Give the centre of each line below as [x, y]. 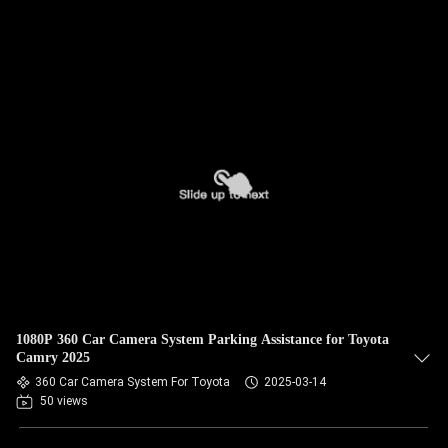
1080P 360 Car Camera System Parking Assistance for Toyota [202, 339]
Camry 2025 [53, 357]
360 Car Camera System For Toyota [132, 382]
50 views [64, 401]
